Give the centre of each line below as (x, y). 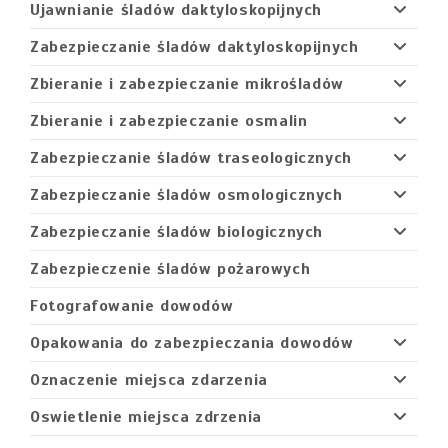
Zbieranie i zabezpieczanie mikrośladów (187, 83)
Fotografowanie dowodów (132, 305)
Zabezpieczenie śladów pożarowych (170, 268)
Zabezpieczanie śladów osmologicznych (186, 194)
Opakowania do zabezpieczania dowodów (192, 342)
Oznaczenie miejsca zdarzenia (149, 379)
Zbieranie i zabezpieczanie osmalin (169, 120)
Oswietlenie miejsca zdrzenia (146, 416)
